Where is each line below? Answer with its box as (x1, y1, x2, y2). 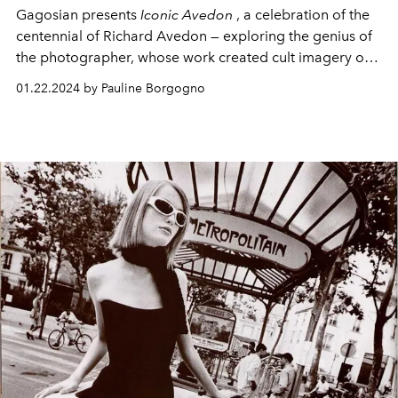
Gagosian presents (16, 5, 140, 23)
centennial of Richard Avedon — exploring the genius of (16, 27, 372, 44)
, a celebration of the (233, 5, 370, 23)
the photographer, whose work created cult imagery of (16, 48, 369, 66)
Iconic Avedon (140, 5, 233, 23)
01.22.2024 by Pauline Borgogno (16, 80, 205, 96)
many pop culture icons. (16, 69, 171, 87)
